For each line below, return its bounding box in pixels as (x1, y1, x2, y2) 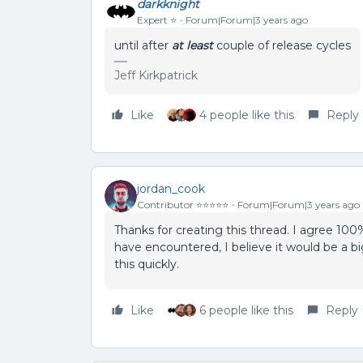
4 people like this (199, 108, 294, 122)
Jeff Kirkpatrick (114, 68, 198, 83)
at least (172, 38, 216, 53)
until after (114, 38, 172, 53)
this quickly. (114, 257, 182, 271)
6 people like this (199, 303, 293, 318)
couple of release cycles (216, 38, 351, 53)
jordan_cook (137, 181, 205, 196)
